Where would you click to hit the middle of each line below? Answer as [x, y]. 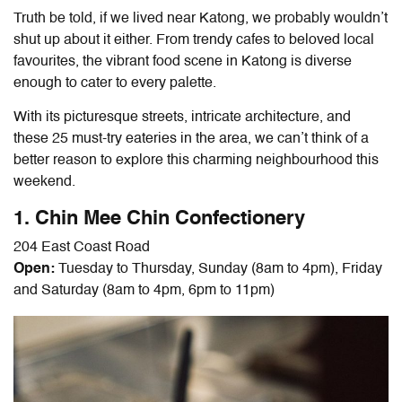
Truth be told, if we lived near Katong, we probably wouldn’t [201, 18]
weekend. [46, 182]
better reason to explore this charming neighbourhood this [196, 160]
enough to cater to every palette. [117, 83]
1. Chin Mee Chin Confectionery [159, 218]
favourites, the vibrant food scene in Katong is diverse [183, 61]
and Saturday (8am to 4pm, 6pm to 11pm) [144, 290]
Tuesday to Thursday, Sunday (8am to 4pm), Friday [220, 269]
